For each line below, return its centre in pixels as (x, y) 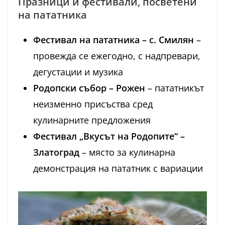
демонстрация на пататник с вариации (118, 168)
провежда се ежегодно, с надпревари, (117, 56)
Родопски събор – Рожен (89, 88)
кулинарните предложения (92, 120)
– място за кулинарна (127, 152)
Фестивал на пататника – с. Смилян (114, 40)
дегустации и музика (78, 72)
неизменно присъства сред (93, 104)
